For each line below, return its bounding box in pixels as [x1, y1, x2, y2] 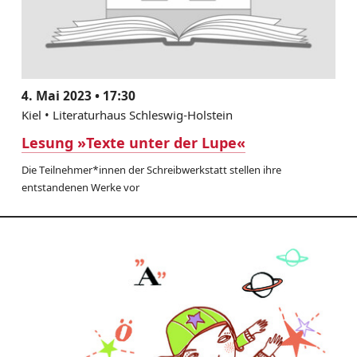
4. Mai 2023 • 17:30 [21, 86, 135, 104]
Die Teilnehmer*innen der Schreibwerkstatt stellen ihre [21, 162, 281, 177]
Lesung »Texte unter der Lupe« [21, 132, 245, 152]
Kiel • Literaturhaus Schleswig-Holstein [21, 106, 233, 123]
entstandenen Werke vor [21, 179, 139, 194]
